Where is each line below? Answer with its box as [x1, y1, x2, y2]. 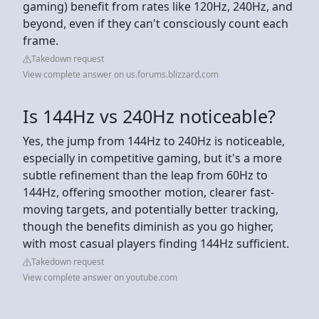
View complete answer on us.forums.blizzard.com [23, 68, 219, 80]
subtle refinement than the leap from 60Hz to [23, 167, 268, 183]
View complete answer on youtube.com [23, 271, 177, 283]
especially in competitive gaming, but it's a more [23, 150, 282, 166]
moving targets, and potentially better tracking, [23, 201, 278, 217]
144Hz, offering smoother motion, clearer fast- [23, 184, 274, 200]
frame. [23, 32, 61, 48]
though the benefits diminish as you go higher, [23, 218, 273, 234]
